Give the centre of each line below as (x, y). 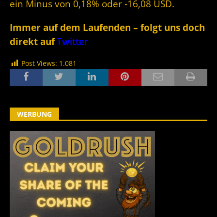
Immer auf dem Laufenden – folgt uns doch (107, 27)
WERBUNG (34, 114)
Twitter (72, 41)
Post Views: (39, 63)
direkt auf (32, 41)
